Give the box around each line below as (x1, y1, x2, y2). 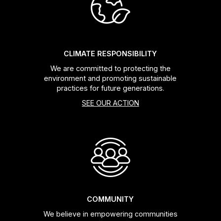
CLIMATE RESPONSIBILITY (64, 49, 157, 58)
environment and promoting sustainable (44, 74, 177, 82)
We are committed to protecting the (50, 64, 171, 73)
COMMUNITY (87, 194, 134, 203)
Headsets (10, 18, 44, 28)
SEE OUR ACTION (81, 98, 139, 107)
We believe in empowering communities (43, 209, 178, 218)
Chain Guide (10, 69, 53, 78)
